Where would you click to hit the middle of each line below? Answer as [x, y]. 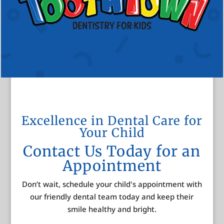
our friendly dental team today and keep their [112, 196]
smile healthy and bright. [112, 209]
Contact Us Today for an [112, 151]
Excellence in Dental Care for [112, 120]
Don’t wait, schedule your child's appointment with [112, 184]
